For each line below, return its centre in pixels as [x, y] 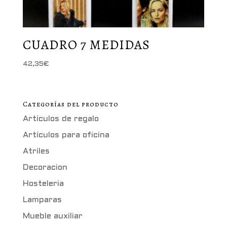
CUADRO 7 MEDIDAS [86, 45]
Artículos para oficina [66, 135]
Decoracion [45, 168]
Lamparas [42, 200]
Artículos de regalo [61, 119]
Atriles [36, 152]
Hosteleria [43, 184]
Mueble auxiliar [52, 216]
